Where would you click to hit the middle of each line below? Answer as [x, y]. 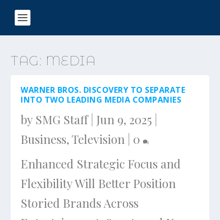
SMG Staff [62, 119]
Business [44, 139]
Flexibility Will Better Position [98, 183]
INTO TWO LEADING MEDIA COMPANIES [101, 100]
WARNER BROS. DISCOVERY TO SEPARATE [103, 90]
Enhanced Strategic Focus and [101, 164]
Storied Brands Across [80, 203]
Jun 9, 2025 [124, 119]
